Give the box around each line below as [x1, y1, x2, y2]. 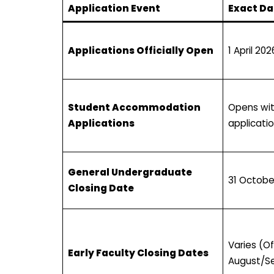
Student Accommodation [67, 100, 201, 114]
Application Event [67, 1, 160, 15]
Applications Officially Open [67, 43, 213, 57]
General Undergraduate [67, 165, 192, 179]
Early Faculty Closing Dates [67, 246, 209, 259]
